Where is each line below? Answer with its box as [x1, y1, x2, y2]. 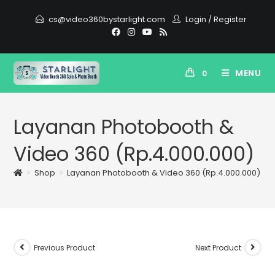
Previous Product [34, 242, 96, 253]
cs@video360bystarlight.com [48, 14, 165, 25]
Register [214, 14, 247, 25]
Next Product [195, 242, 241, 253]
